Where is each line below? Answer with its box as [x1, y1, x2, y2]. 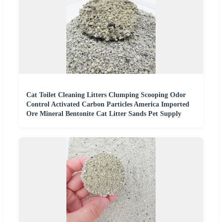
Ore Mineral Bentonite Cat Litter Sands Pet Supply [26, 110, 181, 118]
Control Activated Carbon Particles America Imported [26, 101, 189, 109]
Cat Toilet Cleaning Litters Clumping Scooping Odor [26, 91, 186, 99]
